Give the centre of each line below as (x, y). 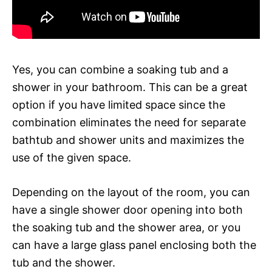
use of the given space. (72, 157)
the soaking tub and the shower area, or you (126, 227)
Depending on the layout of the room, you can (131, 192)
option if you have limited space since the (119, 104)
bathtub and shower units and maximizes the (128, 140)
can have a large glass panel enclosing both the (134, 245)
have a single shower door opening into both (127, 209)
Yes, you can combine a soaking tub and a (120, 69)
